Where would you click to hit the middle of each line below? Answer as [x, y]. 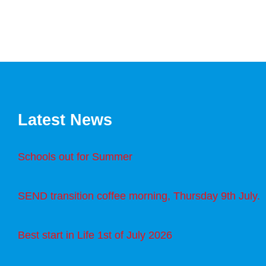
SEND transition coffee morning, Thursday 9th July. [139, 196]
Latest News [65, 120]
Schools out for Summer [75, 156]
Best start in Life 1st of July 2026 [95, 235]
